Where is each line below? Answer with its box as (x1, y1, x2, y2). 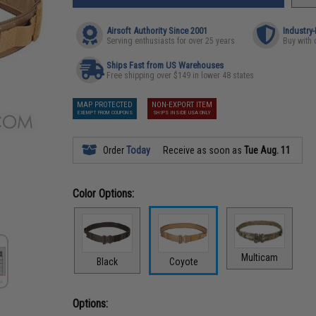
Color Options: (73, 187, 135, 200)
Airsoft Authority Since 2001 (107, 25, 208, 36)
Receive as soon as (161, 145, 245, 156)
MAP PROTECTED (77, 100, 133, 109)
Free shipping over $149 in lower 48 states (107, 71, 255, 80)
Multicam (241, 251, 279, 263)
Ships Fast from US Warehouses (107, 60, 224, 71)
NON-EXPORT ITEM (152, 100, 213, 109)
